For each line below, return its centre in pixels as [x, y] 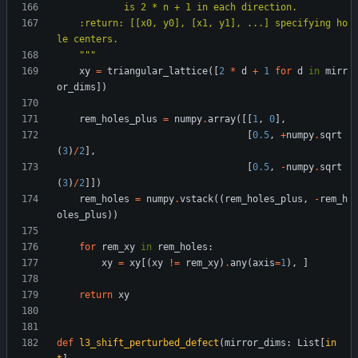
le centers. [88, 40]
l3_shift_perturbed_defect [149, 343]
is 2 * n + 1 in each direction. [211, 8]
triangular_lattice [157, 72]
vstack [197, 199]
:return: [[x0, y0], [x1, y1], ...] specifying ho [68, 24]
